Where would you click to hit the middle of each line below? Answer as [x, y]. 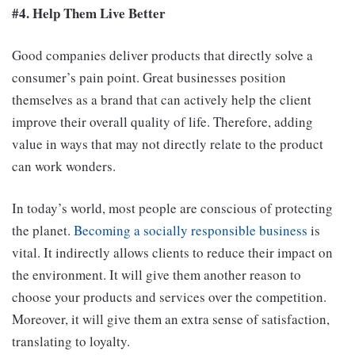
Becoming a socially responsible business [191, 231]
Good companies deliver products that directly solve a [162, 55]
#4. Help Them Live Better [89, 13]
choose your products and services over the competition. [169, 297]
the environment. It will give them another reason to [157, 275]
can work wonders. [64, 166]
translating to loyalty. [73, 342]
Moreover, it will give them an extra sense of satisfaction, [171, 319]
